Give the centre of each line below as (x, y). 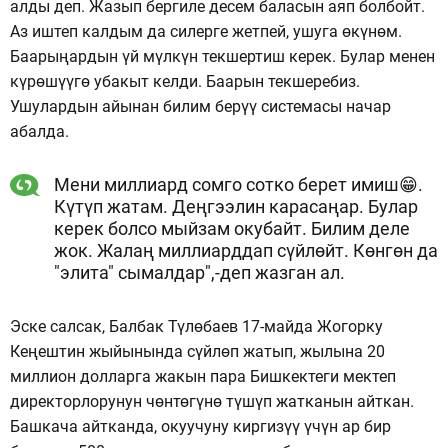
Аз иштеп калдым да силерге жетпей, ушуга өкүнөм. (206, 31)
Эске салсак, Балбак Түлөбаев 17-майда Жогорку (196, 326)
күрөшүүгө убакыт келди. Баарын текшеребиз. (185, 81)
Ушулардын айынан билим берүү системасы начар (200, 106)
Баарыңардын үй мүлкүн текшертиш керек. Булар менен (222, 56)
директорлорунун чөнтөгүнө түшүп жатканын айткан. (212, 401)
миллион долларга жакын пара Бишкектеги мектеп (203, 376)
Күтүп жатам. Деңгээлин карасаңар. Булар (236, 206)
